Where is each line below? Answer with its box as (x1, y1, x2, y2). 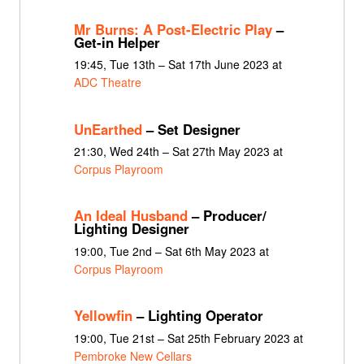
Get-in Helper (73, 32, 160, 52)
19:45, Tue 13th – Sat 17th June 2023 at (73, 56, 282, 73)
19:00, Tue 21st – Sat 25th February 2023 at (73, 329, 303, 346)
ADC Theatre (73, 74, 141, 91)
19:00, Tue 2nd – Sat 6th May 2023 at (73, 242, 269, 259)
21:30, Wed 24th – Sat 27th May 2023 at (73, 143, 283, 160)
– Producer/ (187, 206, 266, 226)
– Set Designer (141, 119, 240, 139)
